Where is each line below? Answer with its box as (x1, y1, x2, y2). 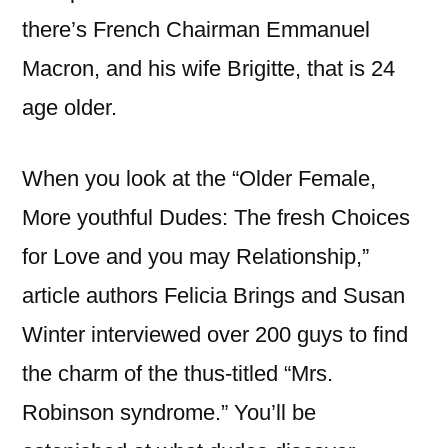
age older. (22, 95, 117, 120)
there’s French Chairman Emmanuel (22, 17, 370, 42)
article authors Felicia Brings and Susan (22, 283, 405, 308)
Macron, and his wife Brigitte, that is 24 (22, 56, 395, 81)
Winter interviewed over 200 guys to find (22, 322, 408, 347)
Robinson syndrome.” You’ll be (22, 400, 316, 425)
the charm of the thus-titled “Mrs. (22, 361, 333, 386)
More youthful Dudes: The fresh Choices (22, 205, 410, 230)
